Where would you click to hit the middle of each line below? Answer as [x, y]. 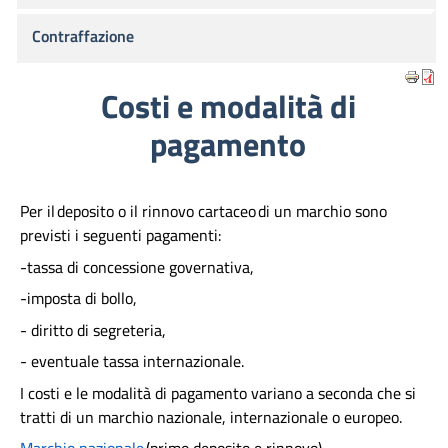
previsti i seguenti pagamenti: [124, 235]
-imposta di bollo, [82, 298]
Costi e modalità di [228, 106]
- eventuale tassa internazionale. [134, 361]
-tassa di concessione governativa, [141, 266]
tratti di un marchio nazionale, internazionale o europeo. [213, 416]
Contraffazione [83, 36]
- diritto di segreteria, [97, 329]
